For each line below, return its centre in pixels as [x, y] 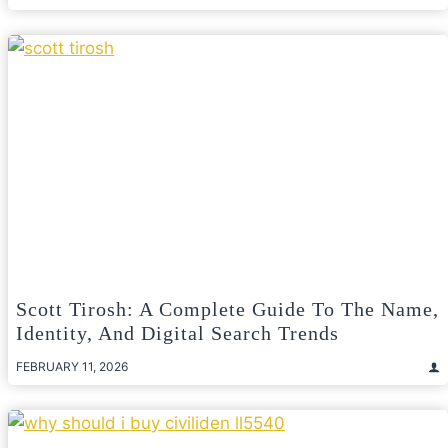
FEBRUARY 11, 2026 [72, 367]
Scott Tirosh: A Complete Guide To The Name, [227, 309]
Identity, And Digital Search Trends [177, 333]
